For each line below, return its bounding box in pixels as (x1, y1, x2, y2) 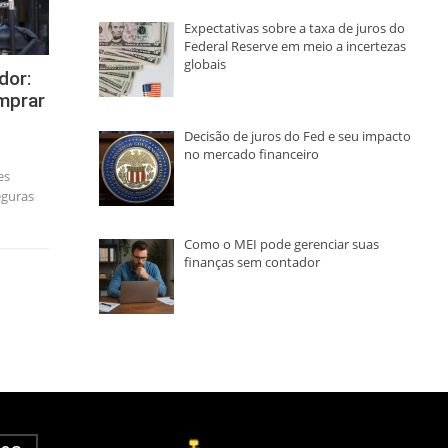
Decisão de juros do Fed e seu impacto (183, 126, 411, 145)
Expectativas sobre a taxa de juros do (183, 18, 405, 37)
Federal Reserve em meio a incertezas (183, 36, 406, 55)
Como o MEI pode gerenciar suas (183, 234, 379, 253)
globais (183, 54, 226, 73)
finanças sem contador (183, 252, 320, 271)
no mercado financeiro (183, 144, 319, 163)
